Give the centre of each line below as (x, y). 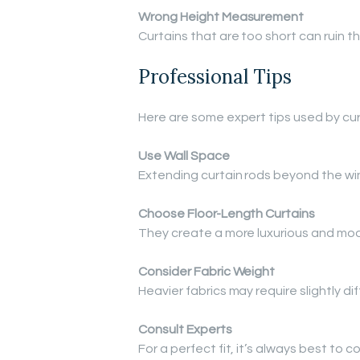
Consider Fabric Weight (207, 272)
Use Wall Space (184, 156)
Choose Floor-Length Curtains (227, 214)
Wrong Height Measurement (221, 17)
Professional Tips (215, 77)
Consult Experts (185, 330)
